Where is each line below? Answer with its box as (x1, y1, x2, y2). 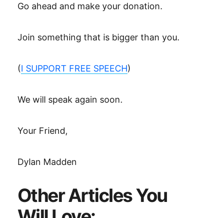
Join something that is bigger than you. (18, 32, 180, 42)
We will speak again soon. (18, 94, 123, 105)
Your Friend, (18, 126, 68, 136)
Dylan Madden (18, 157, 77, 167)
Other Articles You (18, 184, 167, 206)
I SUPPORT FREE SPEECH (21, 63, 127, 73)
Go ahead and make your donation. (18, 1, 163, 11)
